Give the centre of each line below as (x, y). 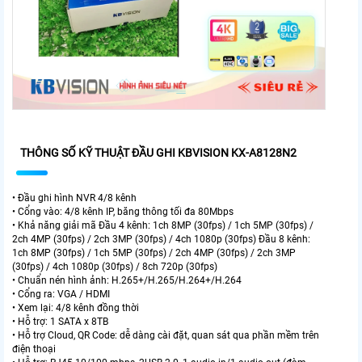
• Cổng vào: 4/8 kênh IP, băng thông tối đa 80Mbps (123, 211)
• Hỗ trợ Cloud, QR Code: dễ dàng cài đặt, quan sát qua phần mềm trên (166, 335)
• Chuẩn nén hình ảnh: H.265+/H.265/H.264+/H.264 (127, 280)
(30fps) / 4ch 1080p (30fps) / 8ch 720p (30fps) (115, 266)
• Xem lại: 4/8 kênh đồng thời (76, 307)
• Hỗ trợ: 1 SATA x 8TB (60, 321)
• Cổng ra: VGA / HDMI (61, 294)
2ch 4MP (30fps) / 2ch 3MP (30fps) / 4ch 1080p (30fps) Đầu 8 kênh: (161, 239)
